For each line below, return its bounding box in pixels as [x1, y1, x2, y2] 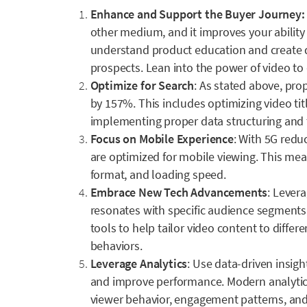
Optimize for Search [90, 77, 195, 93]
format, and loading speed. [90, 166, 226, 182]
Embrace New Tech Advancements [90, 184, 268, 200]
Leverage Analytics [90, 255, 188, 271]
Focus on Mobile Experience [90, 130, 234, 147]
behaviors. [90, 237, 143, 254]
